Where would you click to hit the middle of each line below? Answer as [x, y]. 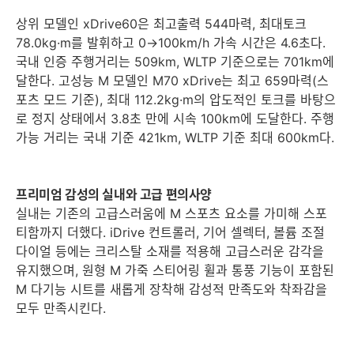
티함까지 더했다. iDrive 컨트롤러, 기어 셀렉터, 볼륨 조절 [170, 232]
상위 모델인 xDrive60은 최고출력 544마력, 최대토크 [161, 24]
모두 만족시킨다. [61, 308]
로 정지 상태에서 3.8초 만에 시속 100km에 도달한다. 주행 [175, 119]
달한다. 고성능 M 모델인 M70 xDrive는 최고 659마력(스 [172, 81]
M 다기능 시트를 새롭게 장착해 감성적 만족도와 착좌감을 [171, 289]
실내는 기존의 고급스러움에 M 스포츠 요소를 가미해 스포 [171, 213]
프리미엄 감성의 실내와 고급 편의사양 [114, 194]
